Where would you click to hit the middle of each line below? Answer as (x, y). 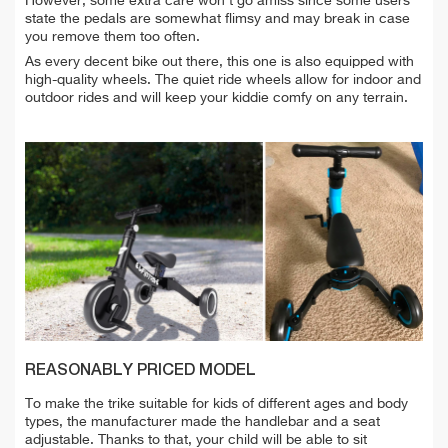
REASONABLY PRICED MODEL (140, 370)
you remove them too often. (112, 36)
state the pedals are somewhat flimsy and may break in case (217, 18)
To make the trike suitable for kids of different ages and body (216, 403)
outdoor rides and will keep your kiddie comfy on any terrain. (216, 97)
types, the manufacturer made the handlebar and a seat (202, 421)
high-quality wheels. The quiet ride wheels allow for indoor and (223, 79)
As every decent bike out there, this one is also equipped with (219, 61)
